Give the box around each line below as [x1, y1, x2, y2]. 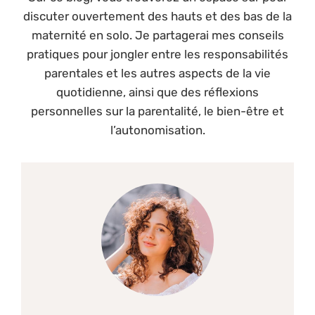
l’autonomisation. [110, 123, 205, 137]
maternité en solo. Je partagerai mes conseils [31, 28, 284, 42]
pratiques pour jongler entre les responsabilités [27, 47, 288, 61]
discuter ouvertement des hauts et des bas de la [23, 9, 292, 23]
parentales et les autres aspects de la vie [44, 66, 271, 80]
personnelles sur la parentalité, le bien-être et [31, 104, 284, 118]
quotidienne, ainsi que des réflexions [56, 85, 259, 99]
